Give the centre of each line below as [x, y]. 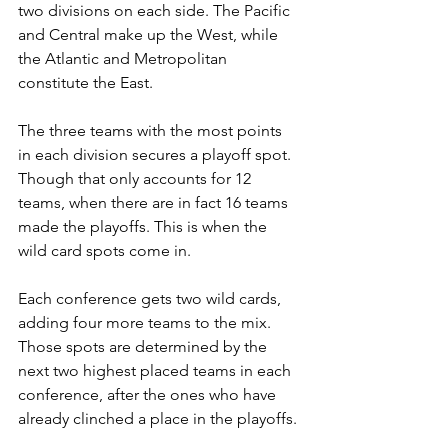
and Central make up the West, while [150, 35]
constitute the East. [87, 83]
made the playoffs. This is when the [144, 227]
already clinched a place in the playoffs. [159, 419]
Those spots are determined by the [144, 347]
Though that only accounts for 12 [136, 179]
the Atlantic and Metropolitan [124, 59]
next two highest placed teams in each [156, 371]
